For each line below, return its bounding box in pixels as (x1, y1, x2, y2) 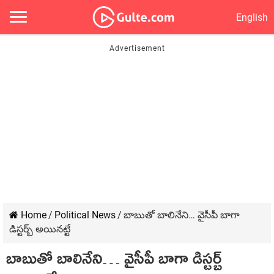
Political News (54, 209, 116, 221)
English (236, 11, 268, 23)
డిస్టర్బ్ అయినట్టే (9, 223, 70, 235)
